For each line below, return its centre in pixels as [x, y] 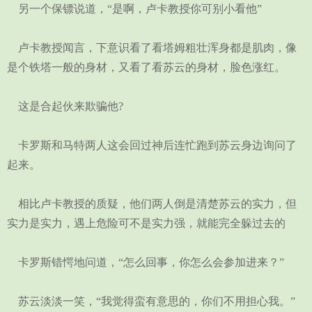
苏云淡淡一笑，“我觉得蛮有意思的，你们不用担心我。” [151, 301]
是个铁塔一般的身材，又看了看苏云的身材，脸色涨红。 [146, 67]
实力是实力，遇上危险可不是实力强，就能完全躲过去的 [146, 223]
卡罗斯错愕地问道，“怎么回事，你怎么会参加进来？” [146, 262]
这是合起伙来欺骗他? [65, 106]
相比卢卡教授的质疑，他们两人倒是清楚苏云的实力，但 [152, 204]
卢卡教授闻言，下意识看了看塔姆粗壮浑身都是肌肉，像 [152, 48]
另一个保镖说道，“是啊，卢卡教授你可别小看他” [134, 9]
